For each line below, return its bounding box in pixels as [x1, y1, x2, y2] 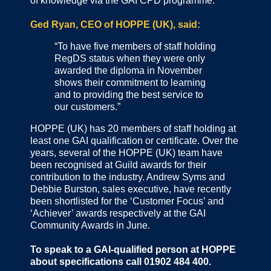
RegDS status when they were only [54, 53, 205, 64]
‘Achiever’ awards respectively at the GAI [30, 207, 206, 218]
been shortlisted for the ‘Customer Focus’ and [30, 195, 224, 206]
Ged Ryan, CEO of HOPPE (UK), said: [30, 19, 200, 30]
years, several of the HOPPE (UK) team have [30, 147, 223, 158]
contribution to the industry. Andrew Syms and [30, 171, 225, 182]
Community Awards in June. [30, 220, 150, 230]
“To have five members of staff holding [54, 41, 216, 51]
